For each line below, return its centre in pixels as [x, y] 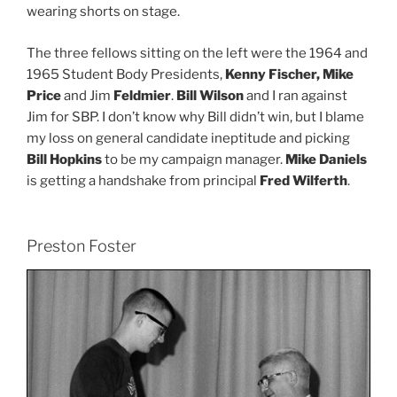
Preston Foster [82, 246]
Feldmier [142, 95]
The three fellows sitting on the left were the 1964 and [197, 53]
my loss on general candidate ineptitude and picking [188, 138]
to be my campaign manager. [194, 159]
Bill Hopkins [64, 159]
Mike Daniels [326, 159]
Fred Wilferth [304, 180]
